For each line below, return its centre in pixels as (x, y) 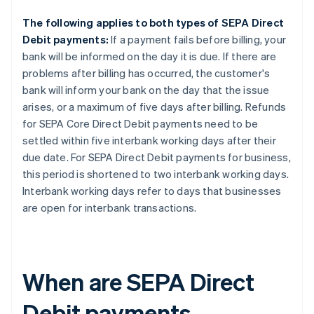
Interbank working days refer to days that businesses (152, 191)
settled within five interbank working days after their (149, 141)
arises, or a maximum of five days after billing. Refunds (155, 107)
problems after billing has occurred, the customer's (146, 73)
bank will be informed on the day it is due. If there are (150, 56)
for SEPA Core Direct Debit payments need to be (141, 124)
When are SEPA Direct (138, 282)
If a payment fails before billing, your (197, 40)
